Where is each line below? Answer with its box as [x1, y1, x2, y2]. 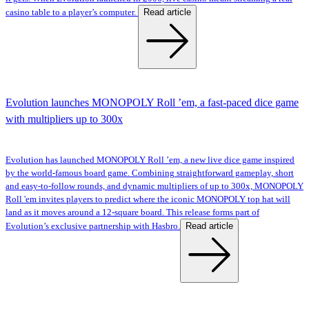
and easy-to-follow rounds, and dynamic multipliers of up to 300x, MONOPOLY [6, 181, 303, 192]
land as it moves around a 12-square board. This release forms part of [6, 208, 259, 218]
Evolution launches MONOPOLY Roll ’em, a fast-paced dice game [6, 97, 299, 109]
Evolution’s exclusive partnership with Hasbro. [6, 221, 180, 232]
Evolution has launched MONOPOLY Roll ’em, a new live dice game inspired [6, 155, 295, 166]
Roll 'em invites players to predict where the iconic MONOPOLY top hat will [6, 195, 290, 205]
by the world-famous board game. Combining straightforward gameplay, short [6, 168, 294, 179]
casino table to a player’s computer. [6, 7, 138, 17]
